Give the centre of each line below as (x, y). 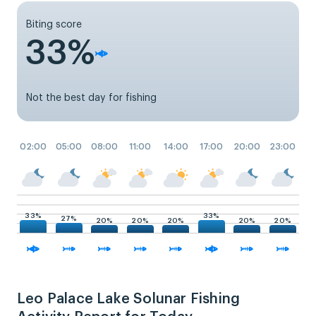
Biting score (54, 24)
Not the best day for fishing (91, 98)
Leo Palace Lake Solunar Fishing (129, 299)
